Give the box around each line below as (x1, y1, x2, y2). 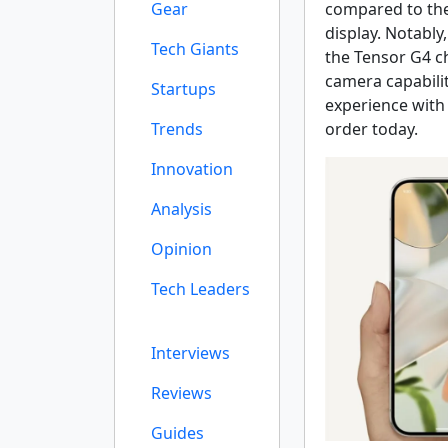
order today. (325, 118, 418, 140)
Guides (151, 422, 204, 444)
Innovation (151, 158, 233, 180)
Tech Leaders (151, 278, 250, 300)
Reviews (151, 382, 212, 404)
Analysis (151, 198, 212, 220)
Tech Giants (151, 38, 239, 60)
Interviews (151, 342, 230, 364)
